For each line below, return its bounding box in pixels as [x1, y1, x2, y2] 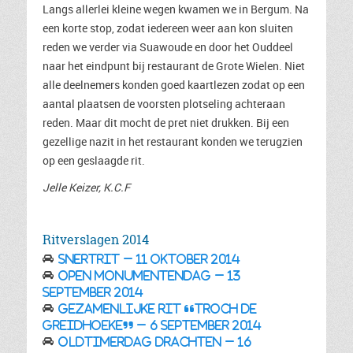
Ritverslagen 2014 [43, 231, 149, 248]
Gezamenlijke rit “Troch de [58, 303, 257, 314]
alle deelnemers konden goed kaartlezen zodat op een [43, 77, 305, 92]
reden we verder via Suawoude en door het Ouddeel [43, 39, 293, 54]
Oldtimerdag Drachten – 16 [58, 336, 251, 347]
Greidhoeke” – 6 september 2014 [43, 320, 262, 331]
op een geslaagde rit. [43, 153, 145, 168]
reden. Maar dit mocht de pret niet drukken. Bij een [43, 115, 289, 130]
